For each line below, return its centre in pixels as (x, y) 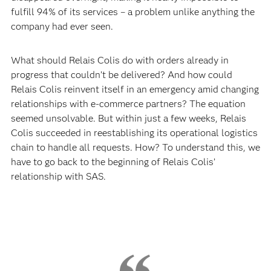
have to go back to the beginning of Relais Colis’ (113, 162)
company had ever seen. (62, 26)
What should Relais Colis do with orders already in (119, 60)
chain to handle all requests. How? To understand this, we (135, 147)
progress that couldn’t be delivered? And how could (121, 75)
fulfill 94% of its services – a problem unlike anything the (132, 12)
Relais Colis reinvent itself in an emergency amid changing (135, 89)
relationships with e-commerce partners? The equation (128, 104)
